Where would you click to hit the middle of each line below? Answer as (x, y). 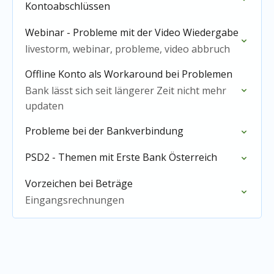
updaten (44, 106)
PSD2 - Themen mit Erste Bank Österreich (121, 157)
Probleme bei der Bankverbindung (104, 131)
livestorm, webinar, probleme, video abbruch (128, 49)
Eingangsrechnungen (75, 200)
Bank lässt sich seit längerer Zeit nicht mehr (126, 91)
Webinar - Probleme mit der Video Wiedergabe (132, 32)
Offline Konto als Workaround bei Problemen (129, 74)
